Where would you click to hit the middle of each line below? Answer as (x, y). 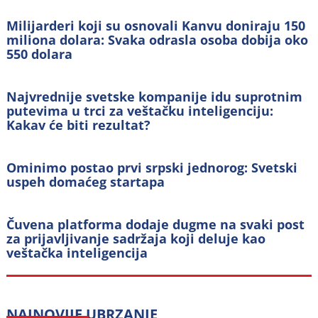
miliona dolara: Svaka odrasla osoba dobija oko (158, 40)
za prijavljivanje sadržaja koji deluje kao (136, 239)
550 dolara (40, 54)
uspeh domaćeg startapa (86, 182)
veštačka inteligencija (77, 253)
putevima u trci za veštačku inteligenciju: (140, 111)
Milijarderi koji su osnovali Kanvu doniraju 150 (156, 26)
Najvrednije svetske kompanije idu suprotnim (155, 97)
